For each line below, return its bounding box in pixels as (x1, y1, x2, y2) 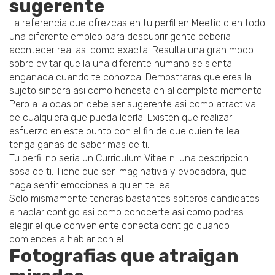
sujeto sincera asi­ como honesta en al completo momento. (9, 85, 264, 97)
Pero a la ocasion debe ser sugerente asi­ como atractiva (9, 98, 256, 110)
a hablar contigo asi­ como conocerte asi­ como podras (9, 206, 244, 219)
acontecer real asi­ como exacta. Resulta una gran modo (9, 44, 254, 56)
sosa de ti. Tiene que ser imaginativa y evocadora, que (9, 166, 247, 178)
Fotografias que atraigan (9, 245, 239, 268)
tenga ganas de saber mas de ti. (9, 139, 149, 151)
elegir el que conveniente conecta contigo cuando (9, 220, 230, 232)
